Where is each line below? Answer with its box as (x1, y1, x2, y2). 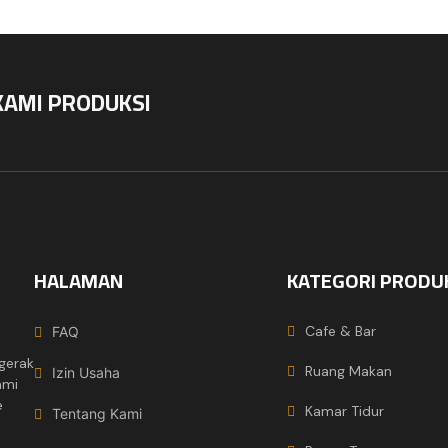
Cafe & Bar (305, 322, 377, 341)
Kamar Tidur (305, 402, 385, 421)
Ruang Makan (305, 362, 393, 381)
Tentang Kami (52, 405, 143, 423)
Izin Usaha (52, 364, 121, 382)
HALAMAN (34, 262, 124, 300)
